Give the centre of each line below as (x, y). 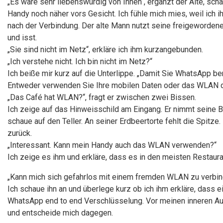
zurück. (20, 133)
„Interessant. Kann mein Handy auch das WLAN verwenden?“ (112, 145)
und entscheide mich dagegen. (60, 213)
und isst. (22, 38)
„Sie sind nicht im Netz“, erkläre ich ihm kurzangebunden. (105, 50)
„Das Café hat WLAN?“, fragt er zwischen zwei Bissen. (102, 97)
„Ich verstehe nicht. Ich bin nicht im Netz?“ (80, 61)
